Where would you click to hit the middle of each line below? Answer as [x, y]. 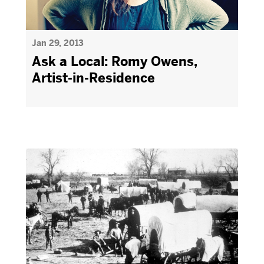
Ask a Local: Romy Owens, [114, 62]
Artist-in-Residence [93, 78]
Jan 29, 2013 [58, 43]
